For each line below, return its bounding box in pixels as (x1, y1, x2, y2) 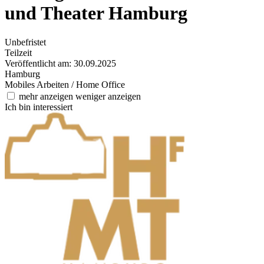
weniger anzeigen (75, 91, 141, 101)
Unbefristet (5, 37, 46, 47)
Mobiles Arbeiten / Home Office (5, 79, 125, 90)
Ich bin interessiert (5, 101, 72, 112)
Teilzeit (5, 47, 32, 58)
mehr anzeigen (19, 91, 75, 101)
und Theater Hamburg (5, 2, 187, 24)
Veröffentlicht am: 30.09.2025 (5, 58, 116, 68)
